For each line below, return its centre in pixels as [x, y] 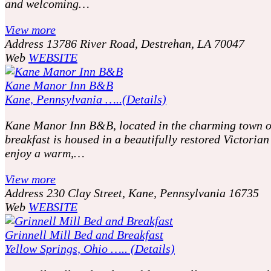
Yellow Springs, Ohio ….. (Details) [90, 248]
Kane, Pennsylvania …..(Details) [86, 99]
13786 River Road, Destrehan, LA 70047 [145, 43]
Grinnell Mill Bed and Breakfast [84, 234]
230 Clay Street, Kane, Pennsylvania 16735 [153, 193]
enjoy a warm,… [45, 153]
